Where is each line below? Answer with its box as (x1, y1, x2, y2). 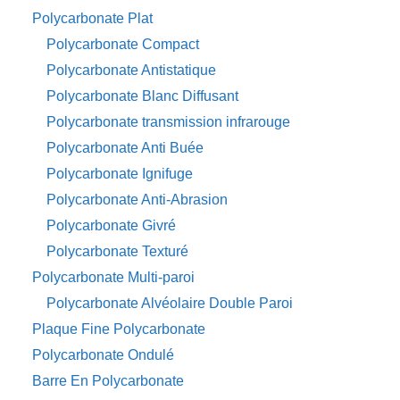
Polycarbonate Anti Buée (46, 140, 204, 156)
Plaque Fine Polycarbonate (32, 321, 205, 337)
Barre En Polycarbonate (32, 373, 184, 389)
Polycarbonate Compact (46, 37, 199, 53)
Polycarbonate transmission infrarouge (46, 114, 290, 130)
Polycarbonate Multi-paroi (32, 270, 195, 286)
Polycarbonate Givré (46, 218, 176, 234)
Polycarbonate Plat (32, 11, 153, 27)
